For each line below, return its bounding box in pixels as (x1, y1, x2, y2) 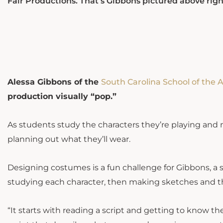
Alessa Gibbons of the (7, 77, 101, 87)
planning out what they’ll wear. (7, 134, 130, 144)
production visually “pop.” (7, 92, 116, 102)
